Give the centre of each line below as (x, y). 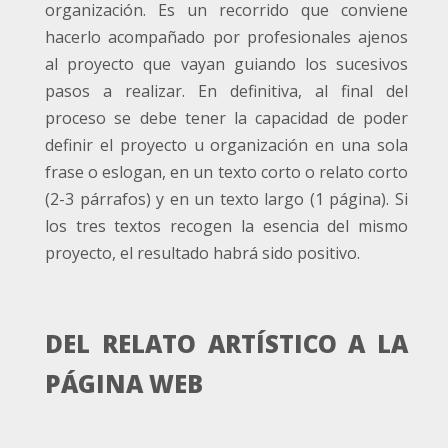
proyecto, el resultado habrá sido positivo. (202, 253)
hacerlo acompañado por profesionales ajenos (226, 37)
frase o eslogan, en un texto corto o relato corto (226, 172)
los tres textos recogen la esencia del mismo (226, 226)
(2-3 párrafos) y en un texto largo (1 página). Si (226, 199)
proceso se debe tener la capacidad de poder (226, 118)
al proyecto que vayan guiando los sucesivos (226, 64)
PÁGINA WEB (124, 384)
